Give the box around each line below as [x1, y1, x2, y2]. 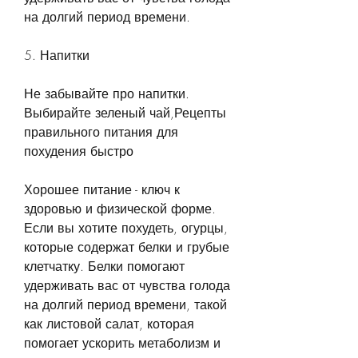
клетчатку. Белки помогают [24, 257, 185, 275]
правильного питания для [24, 122, 178, 141]
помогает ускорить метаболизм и [24, 333, 221, 352]
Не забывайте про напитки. [24, 84, 189, 102]
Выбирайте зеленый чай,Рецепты [24, 103, 226, 121]
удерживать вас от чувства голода [24, 276, 230, 294]
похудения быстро [24, 141, 133, 160]
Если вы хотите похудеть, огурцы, [24, 218, 228, 237]
